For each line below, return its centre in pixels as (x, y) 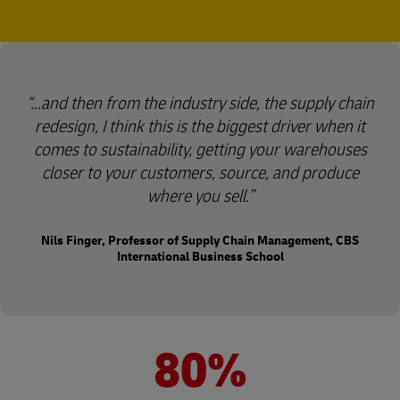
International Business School (200, 257)
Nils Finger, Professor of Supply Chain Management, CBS (200, 241)
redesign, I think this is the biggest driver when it (200, 126)
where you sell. (197, 196)
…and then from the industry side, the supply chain (202, 103)
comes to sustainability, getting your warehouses (200, 150)
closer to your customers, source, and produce (200, 173)
